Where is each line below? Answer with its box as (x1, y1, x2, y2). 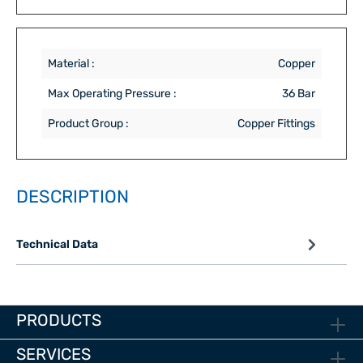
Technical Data (16, 237, 98, 252)
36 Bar (282, 86, 315, 100)
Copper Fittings (237, 116, 315, 130)
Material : (48, 56, 95, 70)
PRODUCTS (16, 310, 101, 331)
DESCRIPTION (16, 186, 129, 207)
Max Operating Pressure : (48, 86, 177, 100)
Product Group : (48, 116, 129, 130)
